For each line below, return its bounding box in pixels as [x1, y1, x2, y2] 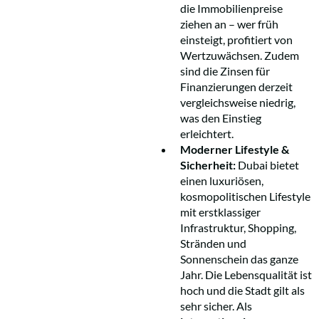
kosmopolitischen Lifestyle [180, 189, 310, 203]
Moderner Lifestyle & [180, 142, 289, 156]
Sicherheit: [180, 157, 236, 172]
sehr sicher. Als [180, 298, 252, 313]
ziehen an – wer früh [180, 16, 278, 31]
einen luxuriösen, [180, 173, 263, 187]
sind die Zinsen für [180, 63, 270, 78]
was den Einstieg [180, 110, 261, 125]
